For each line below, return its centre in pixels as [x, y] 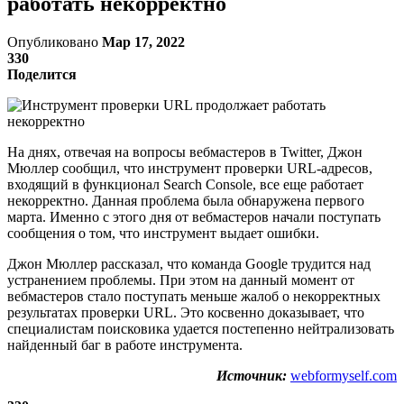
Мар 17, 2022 [143, 41]
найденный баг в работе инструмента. [125, 344]
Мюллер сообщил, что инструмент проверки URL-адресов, [190, 168]
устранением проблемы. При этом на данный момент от [181, 280]
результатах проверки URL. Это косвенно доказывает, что [186, 312]
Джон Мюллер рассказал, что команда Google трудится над [189, 263]
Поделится [42, 74]
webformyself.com [344, 375]
